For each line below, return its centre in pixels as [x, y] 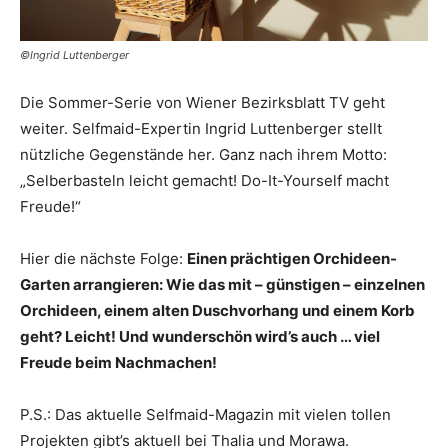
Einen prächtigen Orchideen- [292, 258]
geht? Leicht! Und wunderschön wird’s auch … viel [200, 336]
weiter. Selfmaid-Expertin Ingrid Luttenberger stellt [201, 128]
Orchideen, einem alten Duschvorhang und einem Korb [217, 310]
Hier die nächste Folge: [103, 258]
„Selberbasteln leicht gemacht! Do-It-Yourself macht [204, 180]
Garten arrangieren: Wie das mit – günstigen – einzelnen [222, 284]
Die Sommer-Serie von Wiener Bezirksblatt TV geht [202, 102]
